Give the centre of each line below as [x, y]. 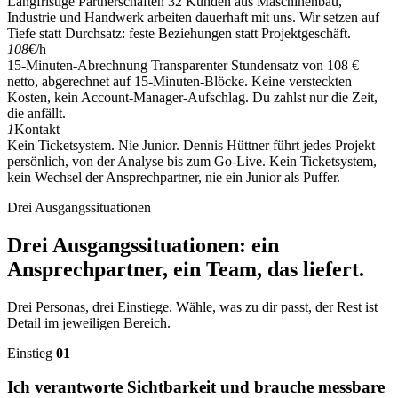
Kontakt [37, 129]
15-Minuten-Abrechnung [77, 65]
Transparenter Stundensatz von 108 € [255, 65]
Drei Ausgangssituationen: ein [143, 245]
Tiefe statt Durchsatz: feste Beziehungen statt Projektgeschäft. [179, 33]
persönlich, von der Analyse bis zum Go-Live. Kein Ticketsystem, [192, 161]
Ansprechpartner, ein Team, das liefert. [186, 269]
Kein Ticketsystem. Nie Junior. [93, 145]
